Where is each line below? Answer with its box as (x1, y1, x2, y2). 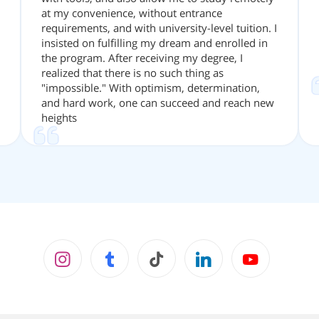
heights (41, 110, 77, 125)
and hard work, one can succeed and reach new (41, 95, 274, 110)
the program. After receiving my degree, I (41, 51, 243, 66)
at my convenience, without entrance (41, 6, 222, 21)
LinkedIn (211, 244, 261, 261)
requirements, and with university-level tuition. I (41, 21, 277, 36)
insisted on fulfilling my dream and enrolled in (41, 36, 268, 51)
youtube (258, 244, 307, 261)
